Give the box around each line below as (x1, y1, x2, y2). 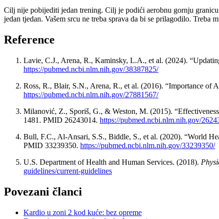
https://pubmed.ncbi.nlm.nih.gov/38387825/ (23, 65, 158, 73)
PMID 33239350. (23, 141, 80, 150)
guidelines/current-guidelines (23, 166, 112, 175)
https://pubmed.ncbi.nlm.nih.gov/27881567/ (23, 90, 158, 99)
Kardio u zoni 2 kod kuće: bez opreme (23, 208, 142, 217)
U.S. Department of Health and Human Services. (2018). (23, 157, 201, 166)
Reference (4, 33, 55, 46)
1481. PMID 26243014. (23, 115, 100, 124)
